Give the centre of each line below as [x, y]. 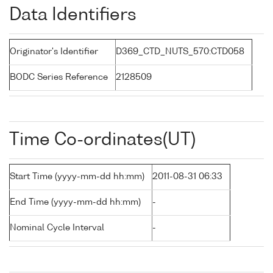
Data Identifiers [73, 16]
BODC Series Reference [59, 78]
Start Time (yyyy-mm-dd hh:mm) [77, 177]
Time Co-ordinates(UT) [102, 140]
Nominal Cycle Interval [57, 228]
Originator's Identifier [54, 52]
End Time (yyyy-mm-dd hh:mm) [75, 203]
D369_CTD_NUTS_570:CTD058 [180, 52]
